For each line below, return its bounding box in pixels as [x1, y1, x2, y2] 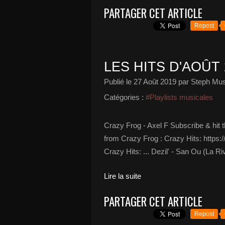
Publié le [104, 77, 134, 86]
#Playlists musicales [146, 93, 213, 101]
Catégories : [104, 93, 144, 101]
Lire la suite [104, 172, 141, 180]
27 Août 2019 [134, 77, 176, 86]
